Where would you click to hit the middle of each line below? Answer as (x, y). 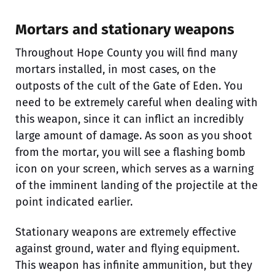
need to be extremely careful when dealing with (137, 102)
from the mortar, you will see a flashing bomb (130, 152)
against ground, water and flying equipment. (127, 248)
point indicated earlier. (74, 202)
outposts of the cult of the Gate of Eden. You (129, 86)
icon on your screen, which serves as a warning (134, 168)
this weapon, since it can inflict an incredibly (130, 119)
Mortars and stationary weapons (125, 29)
